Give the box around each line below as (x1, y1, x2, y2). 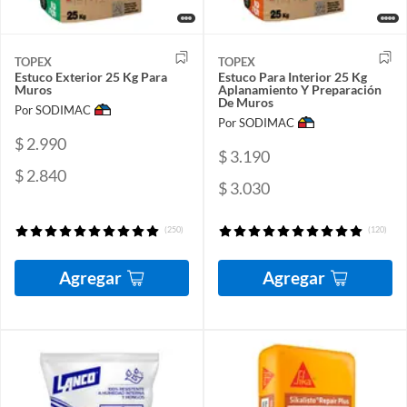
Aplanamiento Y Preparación (218, 82, 382, 98)
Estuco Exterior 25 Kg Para (15, 69, 167, 85)
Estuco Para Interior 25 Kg (218, 69, 367, 85)
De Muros (218, 94, 273, 111)
